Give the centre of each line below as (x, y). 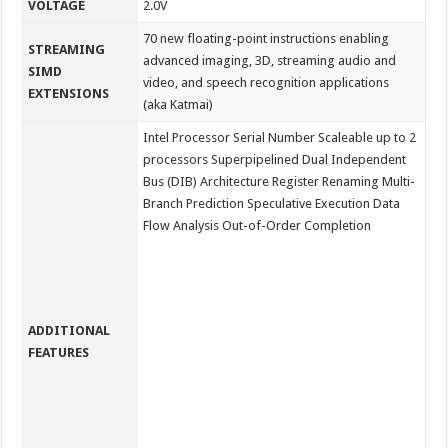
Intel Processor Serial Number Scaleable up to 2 (280, 137)
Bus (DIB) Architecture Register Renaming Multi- (279, 181)
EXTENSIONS (69, 93)
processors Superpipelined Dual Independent (275, 159)
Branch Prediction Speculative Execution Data (272, 203)
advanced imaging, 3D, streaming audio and (270, 60)
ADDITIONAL (69, 330)
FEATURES (59, 352)
